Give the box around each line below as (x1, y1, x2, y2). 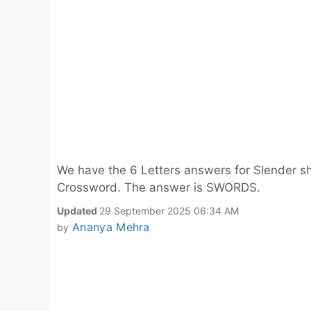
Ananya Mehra (72, 220, 150, 234)
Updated (57, 205, 99, 217)
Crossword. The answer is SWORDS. (57, 180, 260, 194)
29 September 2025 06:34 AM (99, 205, 239, 217)
